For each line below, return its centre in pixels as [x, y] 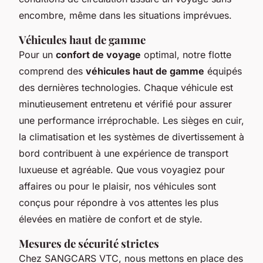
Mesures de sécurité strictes [89, 243]
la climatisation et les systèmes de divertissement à [131, 136]
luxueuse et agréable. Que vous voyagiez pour [122, 169]
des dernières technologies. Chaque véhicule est [126, 87]
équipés [223, 71]
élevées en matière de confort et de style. [111, 219]
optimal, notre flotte [186, 54]
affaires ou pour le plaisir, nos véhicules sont [117, 186]
